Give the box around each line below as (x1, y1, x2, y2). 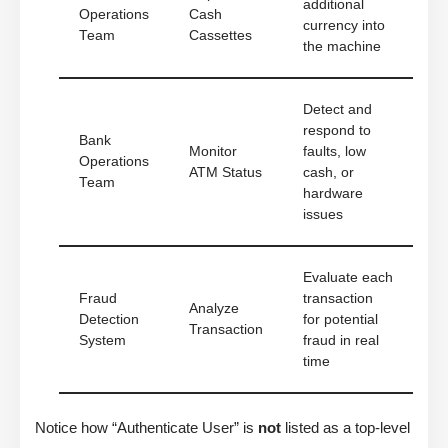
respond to (303, 123, 371, 139)
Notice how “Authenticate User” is (35, 419, 258, 437)
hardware (303, 186, 363, 202)
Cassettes (189, 28, 252, 44)
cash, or (303, 165, 354, 181)
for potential (303, 312, 378, 328)
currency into (303, 18, 385, 34)
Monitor (189, 144, 237, 160)
